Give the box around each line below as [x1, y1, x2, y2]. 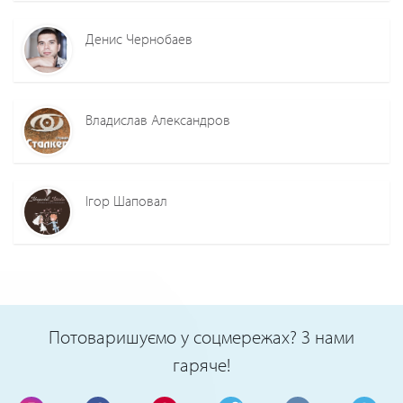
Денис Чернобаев [85, 29, 193, 48]
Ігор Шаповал [85, 191, 167, 210]
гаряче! [173, 352, 230, 376]
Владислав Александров [85, 110, 230, 129]
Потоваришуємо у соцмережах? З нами [49, 324, 354, 348]
